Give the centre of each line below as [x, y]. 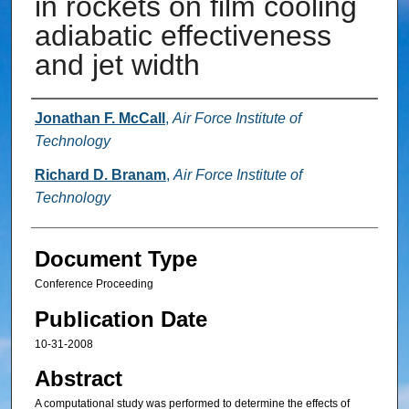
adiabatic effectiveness [183, 36]
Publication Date [121, 319]
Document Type [115, 259]
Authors [68, 120]
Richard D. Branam [100, 175]
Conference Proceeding [94, 284]
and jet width [117, 65]
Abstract [78, 378]
